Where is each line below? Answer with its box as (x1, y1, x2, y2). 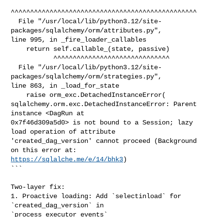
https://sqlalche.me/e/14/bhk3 (11, 155, 124, 163)
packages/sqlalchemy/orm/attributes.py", (11, 26, 166, 34)
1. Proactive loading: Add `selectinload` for (11, 192, 182, 200)
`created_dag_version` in (11, 201, 108, 209)
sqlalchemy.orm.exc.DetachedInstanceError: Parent (11, 100, 197, 108)
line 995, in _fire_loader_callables (11, 35, 147, 44)
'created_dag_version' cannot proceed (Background (11, 137, 197, 145)
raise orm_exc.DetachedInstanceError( (11, 91, 27, 99)
